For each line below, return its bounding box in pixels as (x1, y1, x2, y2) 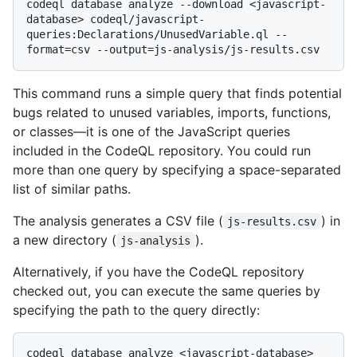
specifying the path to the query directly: (13, 301, 260, 318)
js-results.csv (227, 214, 317, 228)
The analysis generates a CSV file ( (13, 212, 223, 229)
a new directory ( (13, 231, 116, 248)
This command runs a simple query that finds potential (13, 84, 342, 101)
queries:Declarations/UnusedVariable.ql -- (26, 27, 288, 41)
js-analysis (120, 233, 191, 247)
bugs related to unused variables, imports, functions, (13, 104, 331, 120)
